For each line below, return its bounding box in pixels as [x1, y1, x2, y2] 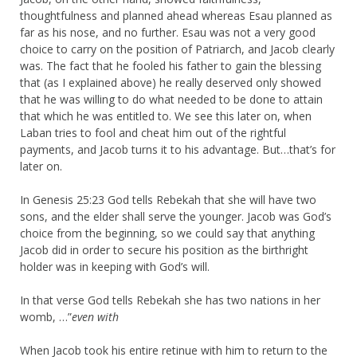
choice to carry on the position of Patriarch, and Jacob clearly [20, 41, 335, 57]
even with [72, 309, 122, 325]
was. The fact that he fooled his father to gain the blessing [20, 58, 321, 74]
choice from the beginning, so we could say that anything [20, 226, 315, 241]
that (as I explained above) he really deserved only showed [20, 75, 321, 91]
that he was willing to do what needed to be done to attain [20, 92, 323, 108]
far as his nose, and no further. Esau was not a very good [20, 25, 316, 41]
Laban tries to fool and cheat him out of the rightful [20, 125, 286, 141]
